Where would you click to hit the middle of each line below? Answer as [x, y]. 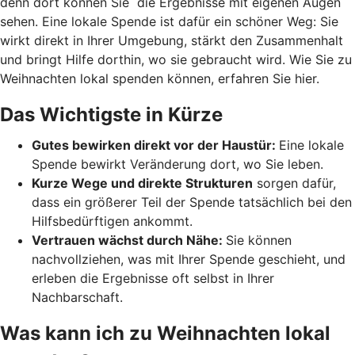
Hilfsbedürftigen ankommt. [112, 221]
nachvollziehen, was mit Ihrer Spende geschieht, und [189, 259]
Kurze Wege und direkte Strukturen [142, 183]
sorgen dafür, [294, 183]
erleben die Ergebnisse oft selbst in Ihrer [153, 278]
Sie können [259, 240]
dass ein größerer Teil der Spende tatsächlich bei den [192, 202]
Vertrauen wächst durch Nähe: [129, 240]
